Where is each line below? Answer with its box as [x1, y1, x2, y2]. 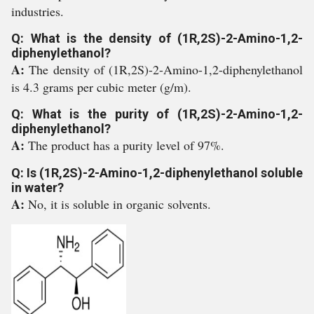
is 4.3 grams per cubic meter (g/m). [11, 78, 191, 95]
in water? [11, 180, 64, 195]
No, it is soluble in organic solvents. [28, 196, 211, 212]
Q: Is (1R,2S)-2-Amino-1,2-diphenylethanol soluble [11, 165, 303, 180]
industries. [11, 3, 64, 20]
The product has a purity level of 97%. [28, 137, 224, 153]
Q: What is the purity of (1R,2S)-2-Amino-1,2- [11, 107, 303, 121]
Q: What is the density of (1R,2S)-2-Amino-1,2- [11, 31, 303, 46]
